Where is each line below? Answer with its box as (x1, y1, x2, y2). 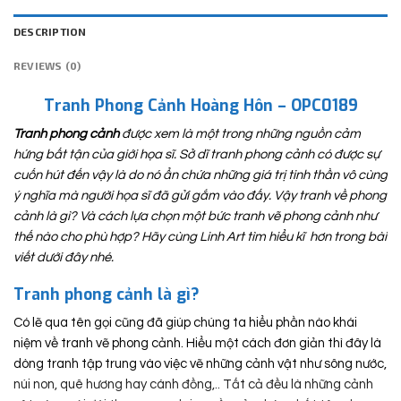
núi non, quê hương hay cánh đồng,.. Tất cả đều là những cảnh (13, 377, 373, 391)
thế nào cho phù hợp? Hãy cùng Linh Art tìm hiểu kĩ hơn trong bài (13, 229, 387, 243)
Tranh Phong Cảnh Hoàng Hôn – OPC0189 (43, 95, 358, 117)
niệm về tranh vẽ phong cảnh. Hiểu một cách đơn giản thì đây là (13, 336, 381, 350)
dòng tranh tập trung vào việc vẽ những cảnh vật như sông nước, (13, 356, 387, 371)
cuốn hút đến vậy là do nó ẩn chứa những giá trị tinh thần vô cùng (13, 167, 388, 182)
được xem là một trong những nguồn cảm (119, 126, 361, 141)
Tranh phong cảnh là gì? (13, 284, 200, 306)
